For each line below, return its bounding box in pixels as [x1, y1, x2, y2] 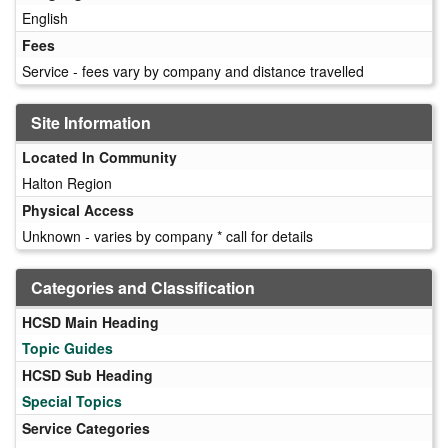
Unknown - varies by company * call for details [22, 225, 313, 246]
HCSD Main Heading [22, 311, 159, 332]
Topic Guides [22, 337, 113, 358]
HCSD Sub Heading [22, 364, 153, 385]
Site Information [31, 110, 151, 134]
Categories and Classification [31, 275, 255, 299]
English [22, 7, 68, 28]
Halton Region [22, 172, 112, 193]
